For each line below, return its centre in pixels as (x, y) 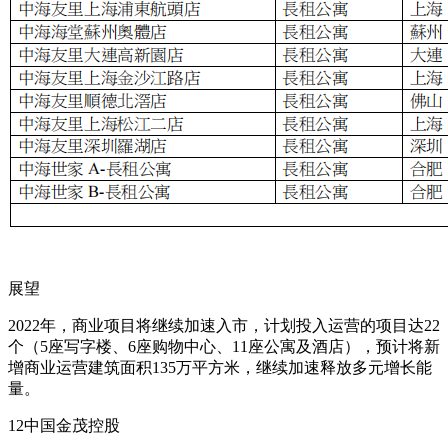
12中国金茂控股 (64, 425)
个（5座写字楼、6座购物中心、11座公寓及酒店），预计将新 (224, 346)
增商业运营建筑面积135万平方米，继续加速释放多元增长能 (220, 367)
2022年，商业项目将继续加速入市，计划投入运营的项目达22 (224, 325)
